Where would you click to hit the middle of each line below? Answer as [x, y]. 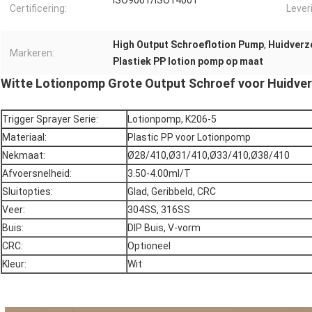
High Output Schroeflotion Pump [188, 45]
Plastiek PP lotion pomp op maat [188, 62]
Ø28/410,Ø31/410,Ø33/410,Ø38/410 [209, 156]
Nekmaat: [24, 156]
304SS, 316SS [159, 210]
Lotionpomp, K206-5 [172, 119]
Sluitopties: [28, 192]
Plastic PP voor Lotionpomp [189, 138]
